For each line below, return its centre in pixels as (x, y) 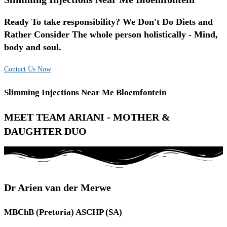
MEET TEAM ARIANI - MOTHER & (87, 117)
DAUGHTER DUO (45, 131)
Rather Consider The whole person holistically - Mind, (111, 34)
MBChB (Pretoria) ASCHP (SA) (63, 212)
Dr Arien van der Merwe (58, 188)
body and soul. (33, 47)
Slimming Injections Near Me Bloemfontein (85, 93)
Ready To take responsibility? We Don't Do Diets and (108, 22)
